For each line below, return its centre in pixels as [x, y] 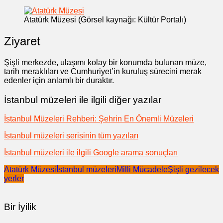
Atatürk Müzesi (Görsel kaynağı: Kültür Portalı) [105, 20]
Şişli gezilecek [193, 170]
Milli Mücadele [142, 170]
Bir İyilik [20, 207]
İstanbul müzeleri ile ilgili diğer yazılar [83, 100]
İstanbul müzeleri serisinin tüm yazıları [71, 136]
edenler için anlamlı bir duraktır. [59, 80]
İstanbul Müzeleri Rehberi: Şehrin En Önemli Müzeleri [99, 119]
